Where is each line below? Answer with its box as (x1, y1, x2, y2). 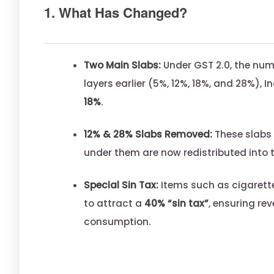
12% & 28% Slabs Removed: (84, 127, 212, 141)
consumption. (84, 215, 151, 228)
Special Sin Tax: (84, 178, 158, 191)
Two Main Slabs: (84, 58, 161, 72)
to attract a (84, 196, 144, 210)
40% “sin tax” (144, 196, 209, 210)
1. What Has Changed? (44, 2, 187, 22)
